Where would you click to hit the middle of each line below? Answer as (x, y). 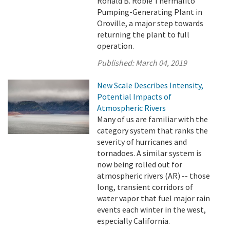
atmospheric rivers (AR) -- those (154, 176)
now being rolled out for (140, 164)
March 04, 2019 (161, 63)
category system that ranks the (153, 130)
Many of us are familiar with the (153, 119)
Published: (117, 63)
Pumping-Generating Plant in (150, 12)
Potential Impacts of (135, 97)
